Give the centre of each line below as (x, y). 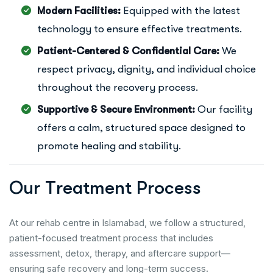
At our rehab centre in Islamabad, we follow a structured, (127, 223)
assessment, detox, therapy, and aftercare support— (120, 253)
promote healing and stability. (109, 146)
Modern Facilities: (79, 11)
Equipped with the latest (180, 11)
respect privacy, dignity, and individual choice (147, 69)
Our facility (224, 110)
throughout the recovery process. (118, 88)
